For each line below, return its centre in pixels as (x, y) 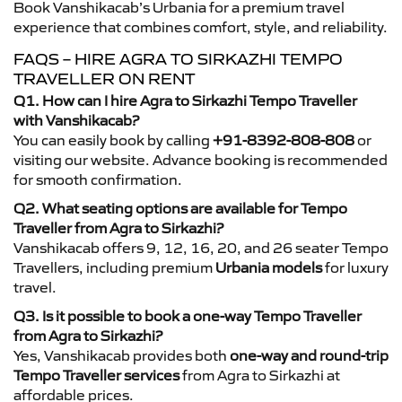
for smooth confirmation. (98, 179)
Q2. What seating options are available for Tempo (180, 208)
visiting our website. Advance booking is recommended (201, 159)
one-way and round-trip (309, 355)
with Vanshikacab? (76, 120)
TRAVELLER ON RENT (104, 79)
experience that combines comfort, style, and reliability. (201, 26)
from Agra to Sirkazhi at (260, 375)
